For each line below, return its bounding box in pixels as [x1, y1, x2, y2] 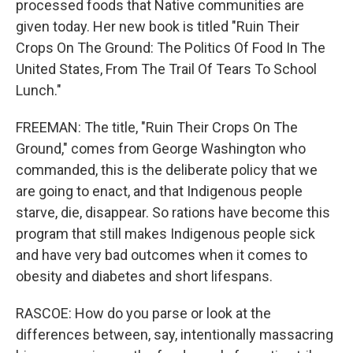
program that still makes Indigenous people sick [16, 225, 315, 242]
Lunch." [16, 82, 61, 98]
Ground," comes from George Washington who [16, 140, 306, 157]
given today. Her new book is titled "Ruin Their [16, 18, 299, 35]
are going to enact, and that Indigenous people [16, 183, 303, 199]
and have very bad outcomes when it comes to [16, 247, 307, 263]
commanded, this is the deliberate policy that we [16, 162, 318, 178]
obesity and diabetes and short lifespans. [16, 268, 273, 284]
